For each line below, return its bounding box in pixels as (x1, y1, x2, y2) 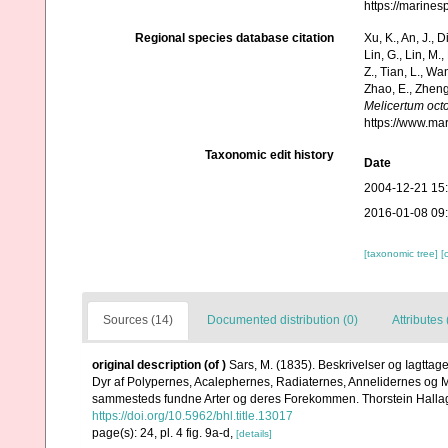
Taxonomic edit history (204, 148, 334, 162)
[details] (236, 428, 272, 439)
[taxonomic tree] (363, 248, 441, 259)
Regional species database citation (134, 31, 334, 45)
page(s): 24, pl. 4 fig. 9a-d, (92, 426, 236, 440)
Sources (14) (103, 313, 173, 327)
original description (92, 358, 201, 372)
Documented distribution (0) (207, 313, 358, 327)
